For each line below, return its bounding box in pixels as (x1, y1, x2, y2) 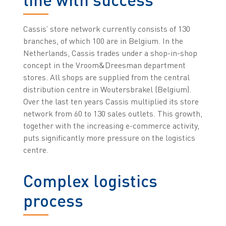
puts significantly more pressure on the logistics (23, 133, 195, 143)
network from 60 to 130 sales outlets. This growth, (23, 108, 202, 119)
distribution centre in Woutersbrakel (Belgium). (23, 84, 191, 95)
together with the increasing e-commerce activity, (23, 121, 199, 131)
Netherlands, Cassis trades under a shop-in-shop (23, 48, 197, 59)
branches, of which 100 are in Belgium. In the (23, 36, 183, 46)
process (23, 190, 83, 211)
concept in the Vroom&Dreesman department (23, 60, 186, 71)
